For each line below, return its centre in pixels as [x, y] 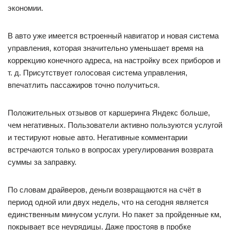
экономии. [25, 8]
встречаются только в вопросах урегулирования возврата [110, 150]
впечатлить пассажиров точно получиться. [84, 85]
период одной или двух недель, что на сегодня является [108, 202]
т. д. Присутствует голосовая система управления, [98, 73]
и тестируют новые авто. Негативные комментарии [98, 137]
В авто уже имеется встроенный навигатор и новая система [113, 36]
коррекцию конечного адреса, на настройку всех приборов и [114, 60]
